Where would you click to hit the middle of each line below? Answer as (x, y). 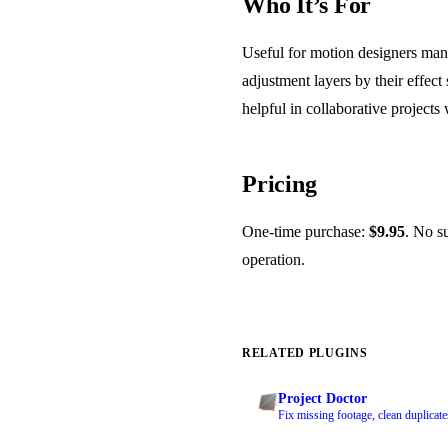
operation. (273, 259)
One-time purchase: (305, 231)
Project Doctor (322, 398)
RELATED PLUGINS (305, 352)
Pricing (279, 183)
